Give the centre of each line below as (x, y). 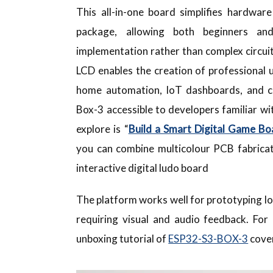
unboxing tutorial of (122, 238)
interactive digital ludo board (143, 168)
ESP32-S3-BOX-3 (208, 238)
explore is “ (102, 129)
